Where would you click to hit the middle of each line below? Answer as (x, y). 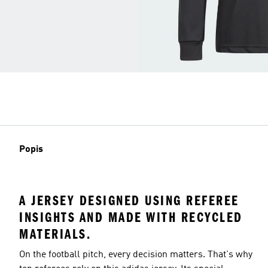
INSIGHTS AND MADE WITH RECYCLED (131, 217)
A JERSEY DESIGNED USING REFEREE (129, 200)
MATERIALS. (55, 234)
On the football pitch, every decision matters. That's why (136, 255)
